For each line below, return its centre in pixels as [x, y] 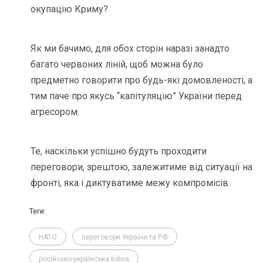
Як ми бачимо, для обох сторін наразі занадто [130, 49]
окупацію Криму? [70, 9]
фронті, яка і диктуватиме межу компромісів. [131, 183]
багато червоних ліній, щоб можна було [117, 65]
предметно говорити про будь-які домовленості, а [142, 80]
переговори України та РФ [125, 237]
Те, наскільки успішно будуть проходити [119, 151]
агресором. [55, 112]
